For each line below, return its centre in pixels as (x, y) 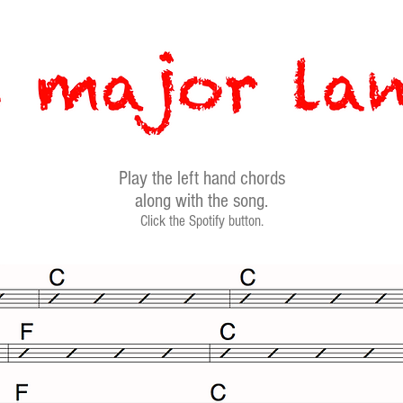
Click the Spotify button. (201, 221)
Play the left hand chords (201, 179)
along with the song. (201, 201)
